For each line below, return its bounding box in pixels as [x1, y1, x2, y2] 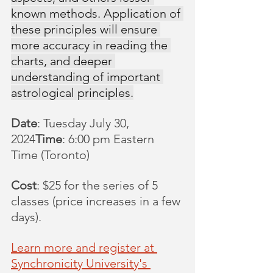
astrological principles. [11, 85, 133, 100]
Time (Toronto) [11, 147, 90, 162]
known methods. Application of [11, 6, 183, 21]
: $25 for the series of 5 [37, 178, 161, 193]
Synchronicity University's [11, 256, 151, 271]
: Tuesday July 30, [37, 116, 132, 130]
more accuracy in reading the [11, 38, 171, 52]
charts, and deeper [11, 54, 115, 68]
